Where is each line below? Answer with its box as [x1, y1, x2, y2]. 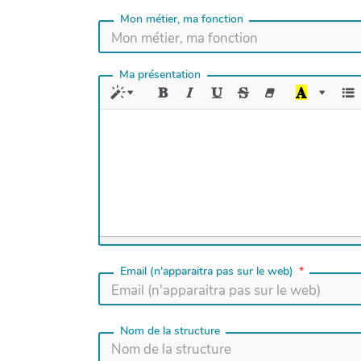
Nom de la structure [119, 322, 220, 338]
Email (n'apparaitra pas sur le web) [119, 263, 293, 280]
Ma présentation [119, 66, 201, 82]
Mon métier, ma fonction [119, 11, 243, 27]
